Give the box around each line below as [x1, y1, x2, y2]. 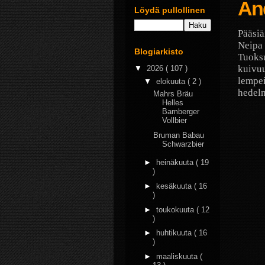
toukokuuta [156, 205, 196, 214]
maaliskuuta [156, 252, 200, 261]
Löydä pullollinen [134, 5, 205, 15]
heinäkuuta [156, 158, 196, 167]
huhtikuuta [156, 228, 194, 238]
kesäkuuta [156, 181, 194, 190]
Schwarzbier [162, 139, 205, 148]
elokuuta [156, 76, 188, 86]
